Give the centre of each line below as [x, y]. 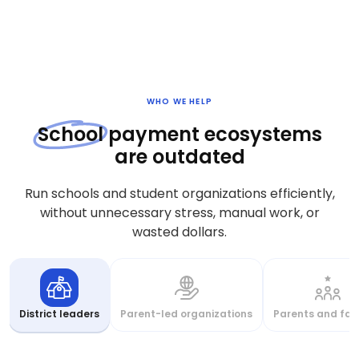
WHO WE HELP [179, 102]
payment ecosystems [212, 135]
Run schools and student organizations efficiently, [179, 194]
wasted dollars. [179, 232]
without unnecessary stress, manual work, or [179, 213]
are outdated [179, 157]
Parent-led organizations [187, 314]
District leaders [60, 314]
